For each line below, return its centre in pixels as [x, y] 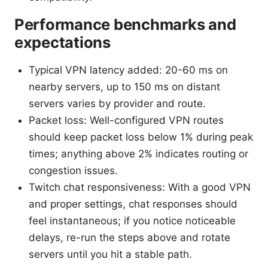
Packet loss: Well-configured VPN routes [126, 121]
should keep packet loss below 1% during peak [141, 137]
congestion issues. [73, 171]
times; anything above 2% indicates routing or [138, 154]
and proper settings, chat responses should [133, 204]
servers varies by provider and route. [117, 104]
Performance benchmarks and [125, 25]
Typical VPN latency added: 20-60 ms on [128, 70]
